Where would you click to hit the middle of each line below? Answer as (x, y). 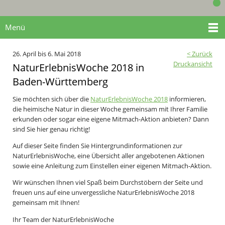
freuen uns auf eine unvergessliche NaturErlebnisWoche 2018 (103, 193)
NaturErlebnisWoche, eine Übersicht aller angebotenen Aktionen (108, 155)
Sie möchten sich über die (51, 99)
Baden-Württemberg (60, 81)
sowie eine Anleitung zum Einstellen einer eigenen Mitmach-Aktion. (112, 165)
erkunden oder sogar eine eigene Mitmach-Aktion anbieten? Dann (111, 119)
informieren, (187, 99)
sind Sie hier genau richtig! (51, 129)
